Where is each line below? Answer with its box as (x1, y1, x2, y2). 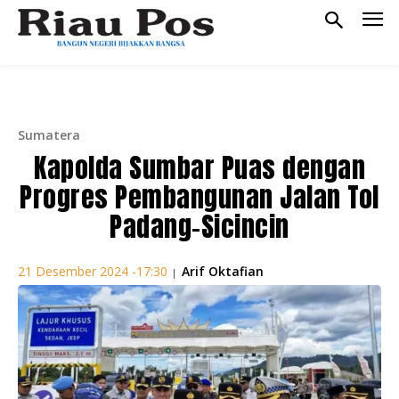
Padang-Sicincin (110, 206, 289, 247)
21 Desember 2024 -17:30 (18, 263, 167, 281)
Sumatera (18, 126, 80, 143)
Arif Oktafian (182, 262, 264, 280)
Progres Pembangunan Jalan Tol (20, 176, 379, 217)
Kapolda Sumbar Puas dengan (34, 147, 365, 188)
